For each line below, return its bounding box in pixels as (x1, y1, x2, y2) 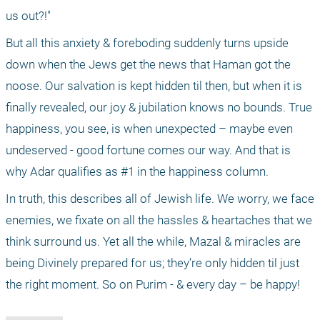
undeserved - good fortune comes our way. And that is (6, 143, 291, 158)
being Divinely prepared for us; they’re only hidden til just (6, 256, 299, 271)
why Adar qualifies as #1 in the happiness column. (6, 164, 269, 179)
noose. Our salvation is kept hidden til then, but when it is (6, 79, 302, 94)
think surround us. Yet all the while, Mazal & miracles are (6, 234, 301, 249)
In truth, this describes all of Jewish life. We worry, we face (6, 191, 314, 206)
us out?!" (6, 9, 51, 24)
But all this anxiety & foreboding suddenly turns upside (6, 36, 289, 51)
